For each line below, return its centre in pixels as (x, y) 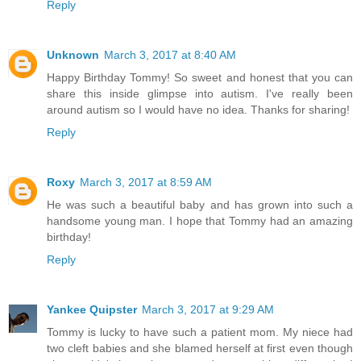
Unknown (73, 54)
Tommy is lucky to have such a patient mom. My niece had (200, 332)
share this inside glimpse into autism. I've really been (200, 93)
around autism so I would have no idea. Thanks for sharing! (198, 109)
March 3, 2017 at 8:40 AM (170, 54)
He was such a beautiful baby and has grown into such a (200, 204)
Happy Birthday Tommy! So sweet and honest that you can (200, 77)
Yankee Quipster (92, 309)
